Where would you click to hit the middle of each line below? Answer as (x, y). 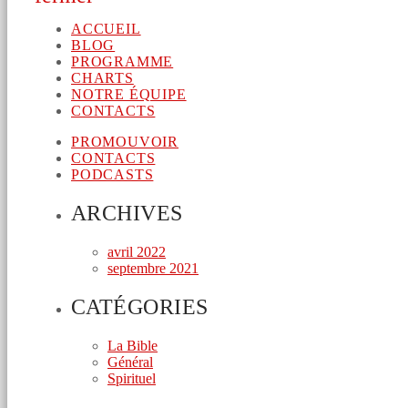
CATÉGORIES (140, 307)
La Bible (133, 346)
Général (130, 362)
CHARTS (102, 78)
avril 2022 (137, 252)
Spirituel (132, 379)
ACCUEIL (106, 29)
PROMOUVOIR (125, 142)
